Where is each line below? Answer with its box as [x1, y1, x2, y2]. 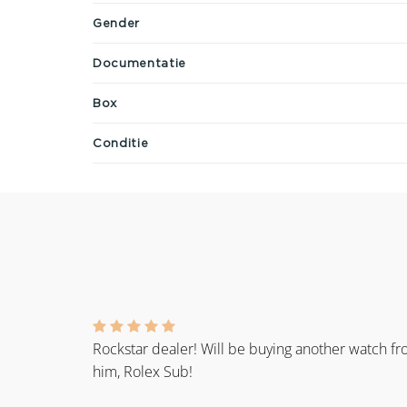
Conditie [93, 135, 149, 149]
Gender [93, 15, 140, 29]
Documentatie [93, 55, 186, 69]
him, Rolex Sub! [93, 362, 193, 382]
